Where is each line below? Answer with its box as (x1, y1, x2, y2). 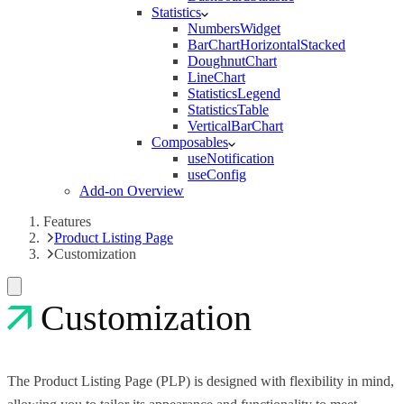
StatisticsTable (188, 101, 269, 117)
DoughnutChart (188, 52, 277, 69)
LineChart (188, 69, 245, 85)
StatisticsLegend (188, 85, 280, 101)
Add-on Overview (79, 182, 184, 198)
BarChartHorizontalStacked (188, 36, 345, 52)
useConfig (188, 166, 246, 182)
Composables (151, 133, 228, 150)
